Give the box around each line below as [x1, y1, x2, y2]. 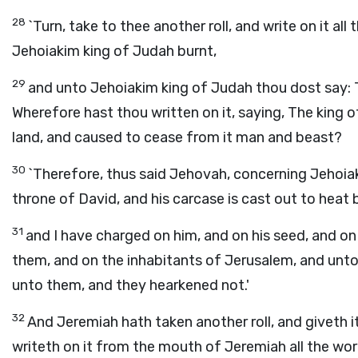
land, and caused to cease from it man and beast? [12, 129, 342, 146]
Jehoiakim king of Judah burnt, [12, 42, 217, 60]
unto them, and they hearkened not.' [12, 276, 249, 294]
